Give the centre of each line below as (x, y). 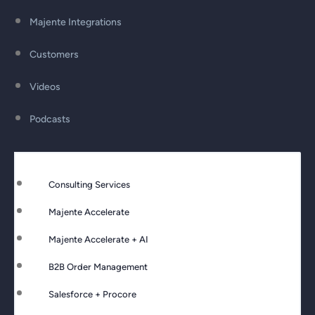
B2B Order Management (98, 267)
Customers (54, 55)
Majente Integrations (76, 22)
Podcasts (50, 120)
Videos (45, 87)
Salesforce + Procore (92, 295)
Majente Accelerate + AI (98, 240)
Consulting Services (89, 185)
